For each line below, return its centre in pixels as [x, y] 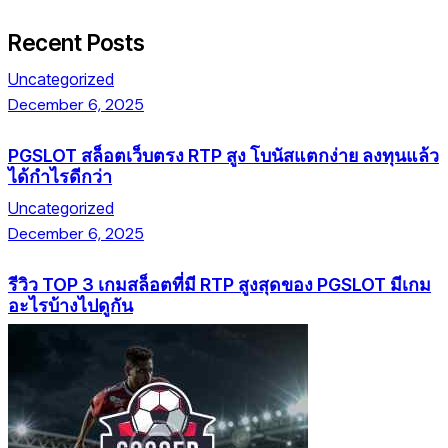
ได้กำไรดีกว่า [60, 176]
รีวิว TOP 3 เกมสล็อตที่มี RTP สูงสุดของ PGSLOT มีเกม [219, 284]
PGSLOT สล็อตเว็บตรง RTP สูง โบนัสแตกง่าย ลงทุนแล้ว [223, 155]
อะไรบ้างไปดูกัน [70, 305]
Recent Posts [76, 42]
